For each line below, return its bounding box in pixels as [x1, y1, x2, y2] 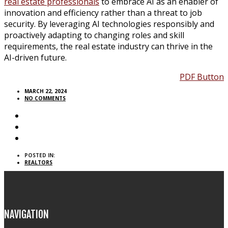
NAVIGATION [4, 208, 49, 221]
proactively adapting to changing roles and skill [4, 29, 184, 41]
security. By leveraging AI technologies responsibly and [4, 18, 214, 30]
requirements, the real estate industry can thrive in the [4, 40, 213, 52]
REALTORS [24, 158, 52, 166]
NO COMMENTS [24, 94, 66, 102]
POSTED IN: [24, 151, 55, 159]
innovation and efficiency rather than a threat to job [4, 7, 202, 18]
